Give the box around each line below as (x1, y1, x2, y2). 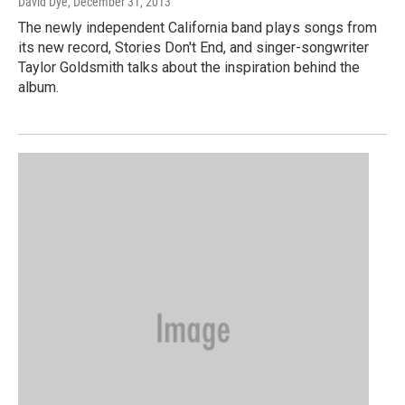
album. (18, 79, 59, 97)
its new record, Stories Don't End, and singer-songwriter (18, 39, 369, 57)
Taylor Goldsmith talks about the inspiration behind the (18, 59, 360, 77)
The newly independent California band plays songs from (18, 19, 377, 37)
